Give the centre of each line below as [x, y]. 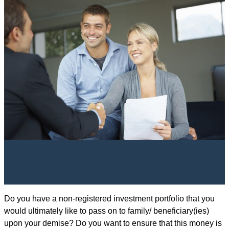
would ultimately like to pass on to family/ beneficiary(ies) [107, 211]
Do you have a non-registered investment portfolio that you [109, 198]
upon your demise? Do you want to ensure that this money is [113, 223]
